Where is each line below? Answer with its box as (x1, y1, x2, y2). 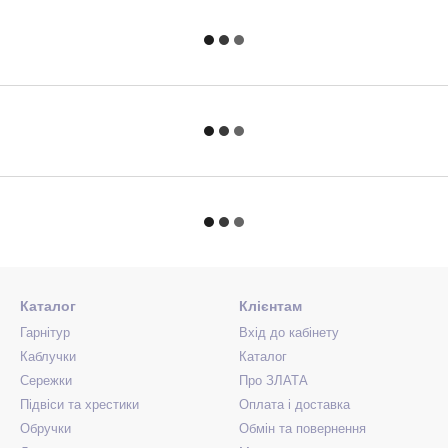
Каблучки (20, 349, 76, 364)
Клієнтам (239, 298, 302, 314)
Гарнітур (20, 325, 70, 340)
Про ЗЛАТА (239, 373, 308, 388)
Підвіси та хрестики (20, 397, 139, 412)
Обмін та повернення (239, 421, 366, 436)
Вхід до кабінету (239, 325, 339, 340)
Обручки (20, 421, 71, 436)
